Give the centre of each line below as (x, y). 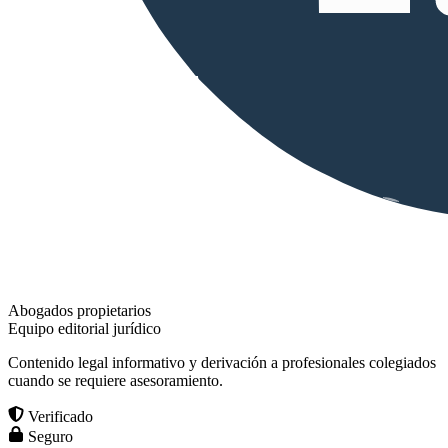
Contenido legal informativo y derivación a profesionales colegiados (222, 363)
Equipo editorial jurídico (84, 329)
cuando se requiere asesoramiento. (115, 381)
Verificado (58, 417)
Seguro (48, 437)
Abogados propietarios (79, 311)
